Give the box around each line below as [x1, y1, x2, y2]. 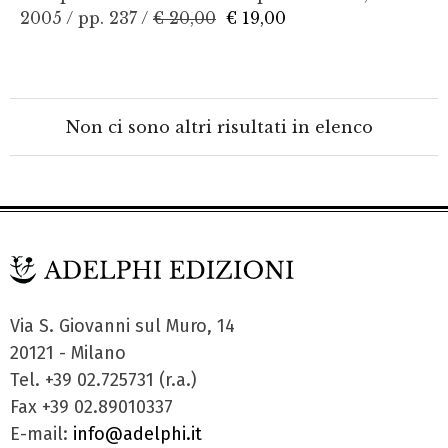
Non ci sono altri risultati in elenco [65, 117, 383, 138]
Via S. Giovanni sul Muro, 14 [10, 314, 235, 337]
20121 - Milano [10, 341, 126, 364]
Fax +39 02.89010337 [10, 395, 173, 418]
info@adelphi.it [73, 422, 202, 445]
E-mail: [10, 422, 73, 445]
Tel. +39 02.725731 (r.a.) [10, 368, 197, 391]
